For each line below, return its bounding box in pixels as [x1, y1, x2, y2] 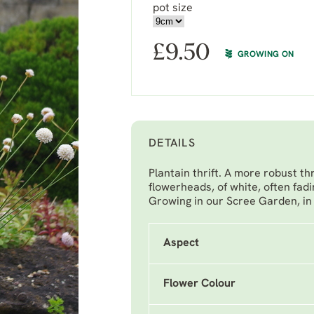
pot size [153, 3, 193, 14]
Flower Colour [163, 278, 235, 289]
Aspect [163, 238, 199, 249]
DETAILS [149, 138, 196, 149]
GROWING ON [238, 50, 294, 59]
